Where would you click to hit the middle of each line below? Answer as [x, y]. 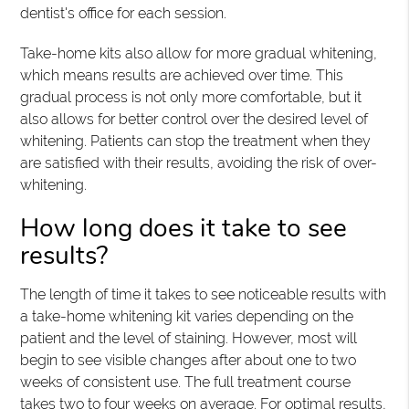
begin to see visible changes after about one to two [189, 360]
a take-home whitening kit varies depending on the [187, 316]
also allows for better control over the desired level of [194, 119]
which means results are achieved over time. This [182, 75]
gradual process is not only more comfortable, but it [191, 97]
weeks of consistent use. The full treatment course [186, 382]
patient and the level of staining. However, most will [189, 338]
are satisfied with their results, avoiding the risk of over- [199, 163]
